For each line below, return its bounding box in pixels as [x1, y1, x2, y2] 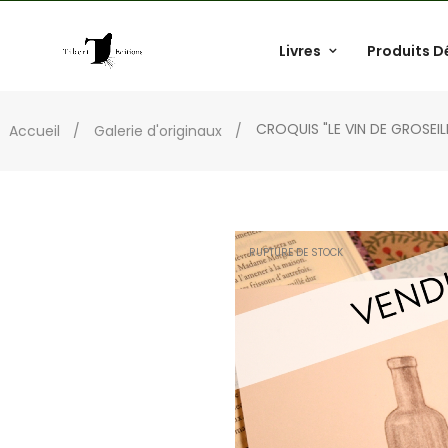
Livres [279, 41, 321, 61]
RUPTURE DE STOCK [249, 244, 343, 260]
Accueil [9, 120, 60, 141]
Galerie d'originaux [94, 120, 222, 141]
